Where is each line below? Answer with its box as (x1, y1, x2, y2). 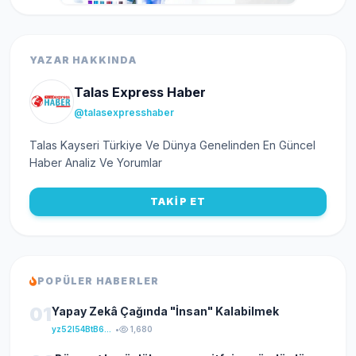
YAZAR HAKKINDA (29, 53, 137, 66)
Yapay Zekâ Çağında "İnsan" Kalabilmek (52, 304, 279, 318)
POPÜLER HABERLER (37, 274, 160, 287)
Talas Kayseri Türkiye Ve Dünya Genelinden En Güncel (29, 137, 315, 152)
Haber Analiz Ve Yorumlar (29, 155, 162, 169)
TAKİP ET (149, 195, 207, 207)
